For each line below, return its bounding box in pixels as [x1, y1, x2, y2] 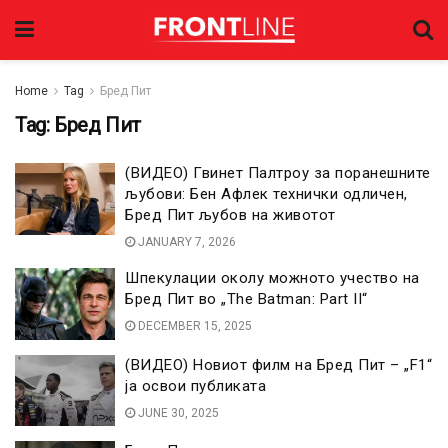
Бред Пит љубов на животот [125, 206, 336, 224]
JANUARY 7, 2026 [135, 235, 236, 249]
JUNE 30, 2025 [135, 405, 219, 420]
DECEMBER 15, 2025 [135, 319, 252, 333]
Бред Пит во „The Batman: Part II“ [125, 290, 368, 308]
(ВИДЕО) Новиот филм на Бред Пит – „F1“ [125, 355, 432, 374]
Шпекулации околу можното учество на [125, 269, 420, 287]
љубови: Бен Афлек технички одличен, [125, 185, 408, 203]
